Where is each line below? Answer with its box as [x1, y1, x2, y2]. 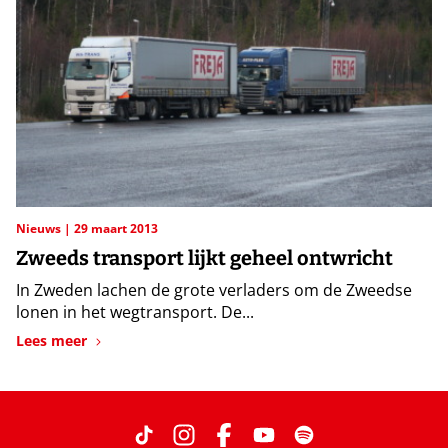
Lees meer [16, 331, 87, 351]
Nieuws [16, 220, 64, 238]
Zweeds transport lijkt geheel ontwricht [16, 246, 393, 271]
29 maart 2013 [74, 220, 158, 238]
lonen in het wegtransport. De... [16, 301, 254, 324]
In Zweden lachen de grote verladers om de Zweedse [16, 279, 412, 302]
